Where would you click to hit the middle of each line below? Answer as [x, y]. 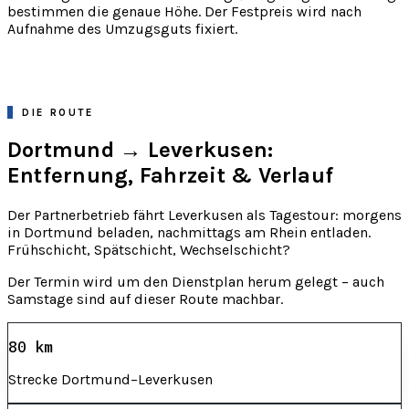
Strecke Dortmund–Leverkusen [110, 380]
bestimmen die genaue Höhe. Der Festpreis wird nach [184, 11]
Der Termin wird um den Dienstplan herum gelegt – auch [196, 282]
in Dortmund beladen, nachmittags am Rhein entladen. [189, 233]
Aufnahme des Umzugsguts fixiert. [122, 28]
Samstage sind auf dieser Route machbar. [145, 299]
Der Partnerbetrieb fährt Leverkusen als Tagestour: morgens [204, 215]
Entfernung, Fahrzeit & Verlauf [171, 176]
